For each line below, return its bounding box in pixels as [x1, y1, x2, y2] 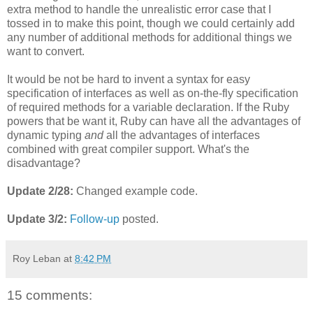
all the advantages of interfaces [103, 129, 260, 141]
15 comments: [7, 287, 92, 303]
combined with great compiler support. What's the [7, 143, 249, 155]
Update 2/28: [7, 184, 73, 197]
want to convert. [7, 45, 85, 57]
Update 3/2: [7, 212, 67, 225]
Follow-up [70, 212, 119, 225]
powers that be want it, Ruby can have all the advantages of [7, 115, 300, 127]
